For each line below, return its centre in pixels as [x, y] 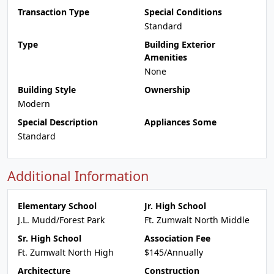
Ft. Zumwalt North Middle [197, 220]
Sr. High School [50, 238]
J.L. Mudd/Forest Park [61, 220]
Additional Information [78, 176]
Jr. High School [175, 206]
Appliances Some [180, 122]
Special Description [58, 122]
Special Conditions [183, 12]
